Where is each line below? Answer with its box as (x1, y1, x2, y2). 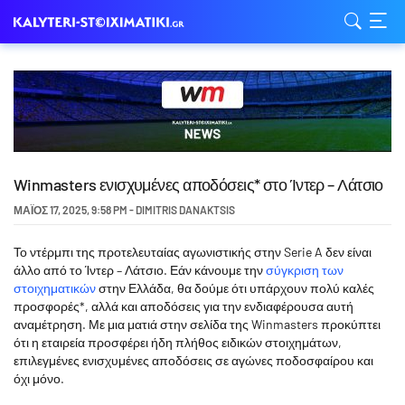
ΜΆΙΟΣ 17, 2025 (14, 203, 87, 216)
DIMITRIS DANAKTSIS (136, 203, 235, 216)
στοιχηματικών (14, 280, 96, 296)
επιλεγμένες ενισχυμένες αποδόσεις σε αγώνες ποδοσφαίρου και (14, 353, 373, 368)
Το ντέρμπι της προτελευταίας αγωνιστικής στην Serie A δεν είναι (14, 244, 372, 259)
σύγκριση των (266, 262, 344, 278)
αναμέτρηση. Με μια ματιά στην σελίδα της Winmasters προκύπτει (14, 316, 381, 332)
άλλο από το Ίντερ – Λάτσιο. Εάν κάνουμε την (14, 262, 266, 278)
